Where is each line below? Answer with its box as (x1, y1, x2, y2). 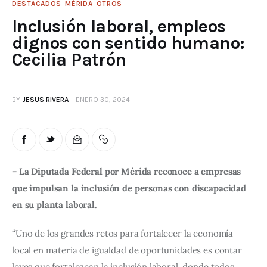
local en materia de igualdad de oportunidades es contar (12, 244, 244, 256)
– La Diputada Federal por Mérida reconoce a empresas (12, 166, 244, 178)
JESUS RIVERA (22, 95, 69, 104)
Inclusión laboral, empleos (12, 15, 226, 37)
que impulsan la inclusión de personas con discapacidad (12, 182, 249, 194)
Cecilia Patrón (12, 48, 131, 70)
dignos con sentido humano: (12, 32, 245, 54)
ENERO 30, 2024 (76, 95, 131, 104)
